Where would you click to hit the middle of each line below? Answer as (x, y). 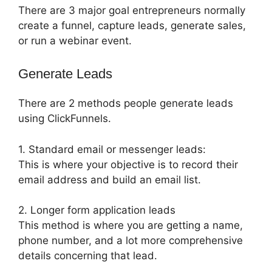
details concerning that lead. (88, 256)
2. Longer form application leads (97, 210)
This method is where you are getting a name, (131, 226)
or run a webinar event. (75, 40)
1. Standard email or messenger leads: (112, 149)
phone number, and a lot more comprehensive (131, 241)
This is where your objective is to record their (128, 164)
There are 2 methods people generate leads (126, 104)
